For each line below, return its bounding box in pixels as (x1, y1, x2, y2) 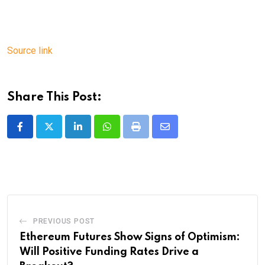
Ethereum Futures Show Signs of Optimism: (20, 231, 240, 243)
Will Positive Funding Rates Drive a (20, 246, 199, 257)
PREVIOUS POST (33, 216, 95, 225)
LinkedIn (77, 128, 113, 140)
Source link (7, 44, 53, 56)
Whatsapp (106, 128, 148, 140)
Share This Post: (7, 91, 102, 104)
